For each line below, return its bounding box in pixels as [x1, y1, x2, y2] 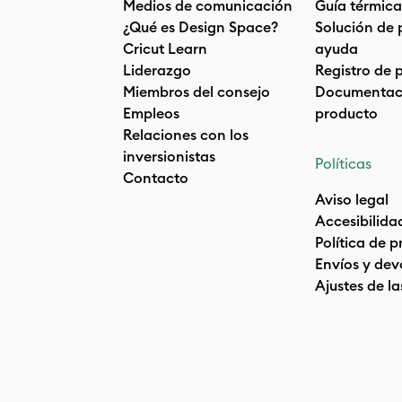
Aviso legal [315, 190, 389, 208]
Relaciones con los [123, 126, 249, 144]
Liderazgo [123, 61, 191, 79]
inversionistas [123, 147, 215, 165]
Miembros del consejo [123, 83, 270, 100]
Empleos [123, 104, 179, 122]
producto [315, 104, 378, 122]
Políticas [315, 154, 371, 172]
